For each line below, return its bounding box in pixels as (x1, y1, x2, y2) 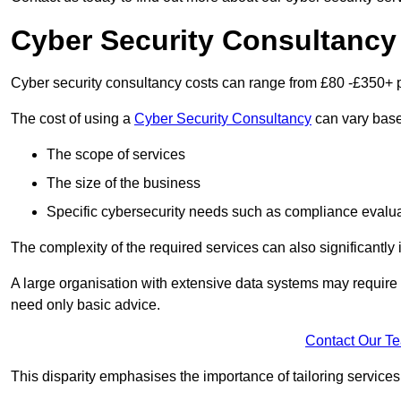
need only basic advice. (11, 297, 160, 313)
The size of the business (47, 175, 200, 192)
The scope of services (47, 147, 185, 163)
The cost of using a (11, 111, 134, 127)
